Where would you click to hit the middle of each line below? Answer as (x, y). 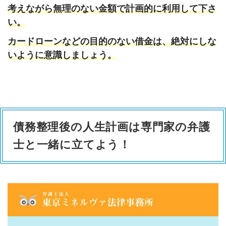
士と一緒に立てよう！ (72, 144)
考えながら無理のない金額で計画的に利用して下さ (112, 9)
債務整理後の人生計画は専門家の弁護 (112, 127)
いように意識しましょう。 (62, 55)
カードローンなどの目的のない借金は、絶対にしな (112, 42)
